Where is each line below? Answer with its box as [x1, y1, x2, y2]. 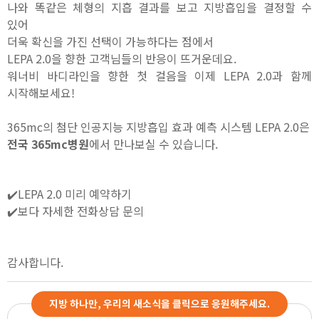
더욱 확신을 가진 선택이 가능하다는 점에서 [7, 32, 216, 50]
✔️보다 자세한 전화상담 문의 [7, 202, 144, 219]
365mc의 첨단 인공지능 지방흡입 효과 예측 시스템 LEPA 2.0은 [7, 117, 310, 135]
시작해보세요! [7, 83, 75, 101]
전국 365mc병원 [7, 135, 89, 152]
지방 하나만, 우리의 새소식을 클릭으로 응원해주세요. [49, 297, 270, 310]
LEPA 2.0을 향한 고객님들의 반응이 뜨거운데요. [7, 49, 239, 67]
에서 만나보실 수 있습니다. [89, 135, 218, 152]
